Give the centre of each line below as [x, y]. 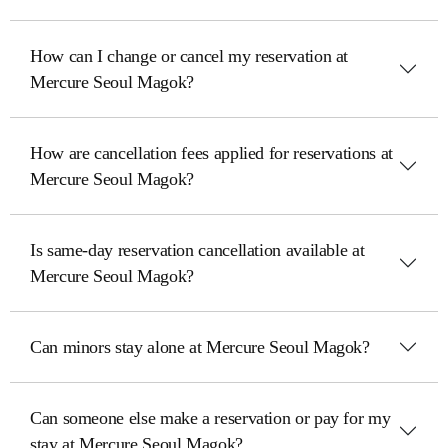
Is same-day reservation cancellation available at [197, 250]
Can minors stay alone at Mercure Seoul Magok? [200, 347]
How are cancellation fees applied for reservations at [211, 153]
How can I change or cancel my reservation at [189, 56]
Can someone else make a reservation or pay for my [210, 418]
